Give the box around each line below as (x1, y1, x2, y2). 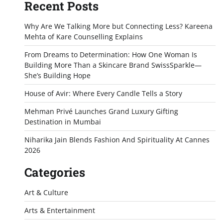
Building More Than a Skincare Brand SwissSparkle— (24, 60, 202, 70)
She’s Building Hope (24, 71, 91, 80)
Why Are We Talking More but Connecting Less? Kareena (24, 21, 213, 31)
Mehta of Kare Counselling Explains (24, 32, 143, 41)
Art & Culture (24, 188, 68, 197)
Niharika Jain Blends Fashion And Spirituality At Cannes (24, 135, 210, 144)
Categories (24, 164, 85, 180)
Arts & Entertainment (24, 206, 95, 215)
